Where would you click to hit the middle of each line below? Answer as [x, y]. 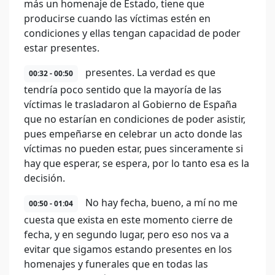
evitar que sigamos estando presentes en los [128, 249]
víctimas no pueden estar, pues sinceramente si [134, 149]
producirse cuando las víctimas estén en [117, 18]
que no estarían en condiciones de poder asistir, [135, 119]
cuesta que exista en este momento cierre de [128, 220]
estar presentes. [62, 48]
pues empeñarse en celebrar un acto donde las [133, 134]
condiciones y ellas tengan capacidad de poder [132, 33]
